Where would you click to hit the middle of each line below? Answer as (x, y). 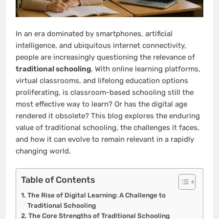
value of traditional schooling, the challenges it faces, (108, 128)
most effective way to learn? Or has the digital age (101, 104)
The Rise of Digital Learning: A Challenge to (96, 195)
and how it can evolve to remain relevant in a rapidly (105, 140)
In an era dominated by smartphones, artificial (94, 34)
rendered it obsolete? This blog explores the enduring (108, 116)
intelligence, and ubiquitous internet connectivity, (101, 46)
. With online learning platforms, (146, 69)
